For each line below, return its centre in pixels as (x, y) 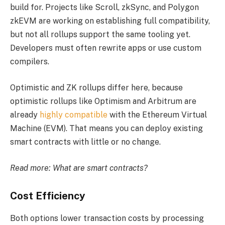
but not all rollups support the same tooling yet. (100, 35)
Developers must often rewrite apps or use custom (106, 48)
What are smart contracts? (100, 168)
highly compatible (74, 115)
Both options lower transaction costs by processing (107, 218)
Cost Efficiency (48, 196)
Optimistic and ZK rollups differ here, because (96, 87)
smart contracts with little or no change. (85, 142)
